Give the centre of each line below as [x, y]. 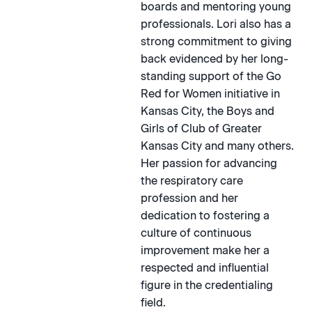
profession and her [189, 198]
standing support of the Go [211, 77]
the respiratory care [192, 181]
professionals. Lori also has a [216, 24]
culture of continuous [196, 233]
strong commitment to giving [216, 42]
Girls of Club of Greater [201, 129]
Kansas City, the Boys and [207, 111]
